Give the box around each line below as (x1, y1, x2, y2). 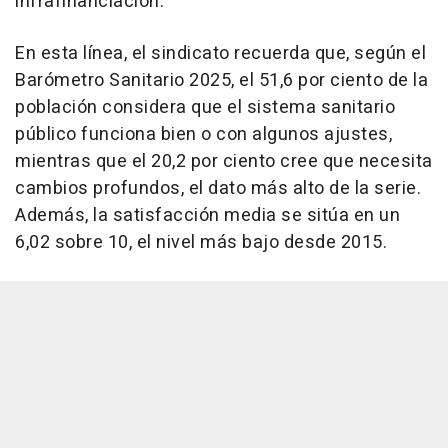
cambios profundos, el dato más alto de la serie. (15, 175, 421, 203)
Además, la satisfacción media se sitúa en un (15, 202, 400, 230)
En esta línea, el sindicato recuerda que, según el (15, 40, 426, 68)
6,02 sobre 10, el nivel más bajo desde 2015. (15, 229, 387, 257)
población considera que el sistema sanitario (15, 94, 395, 122)
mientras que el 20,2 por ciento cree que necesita (15, 148, 433, 176)
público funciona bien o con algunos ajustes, (15, 121, 392, 149)
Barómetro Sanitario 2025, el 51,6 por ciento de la (15, 67, 428, 95)
